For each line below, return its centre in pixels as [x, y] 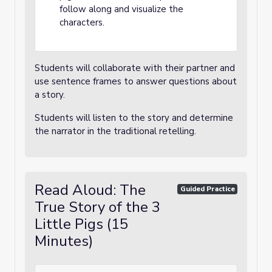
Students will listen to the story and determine [134, 118]
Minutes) [64, 241]
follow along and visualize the [121, 9]
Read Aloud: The [90, 190]
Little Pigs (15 [81, 224]
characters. [82, 22]
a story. [50, 95]
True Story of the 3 [97, 207]
